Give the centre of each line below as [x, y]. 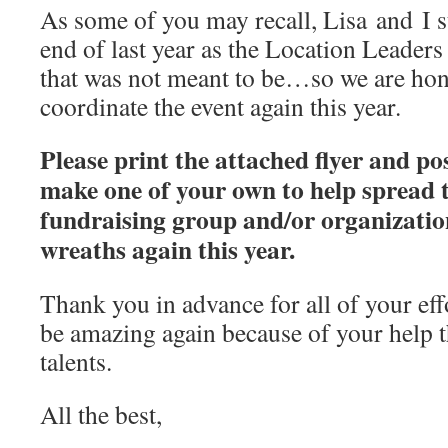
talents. [76, 361]
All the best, [101, 414]
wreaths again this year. [167, 249]
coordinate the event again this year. [220, 106]
